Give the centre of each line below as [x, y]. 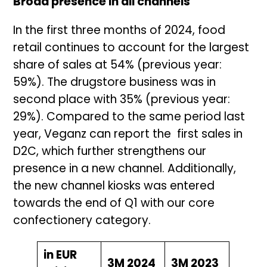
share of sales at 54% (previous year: [118, 66]
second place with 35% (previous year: [122, 101]
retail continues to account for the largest [131, 49]
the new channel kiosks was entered [114, 187]
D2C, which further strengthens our [110, 153]
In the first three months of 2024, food [119, 32]
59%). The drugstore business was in [115, 83]
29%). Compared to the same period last [129, 118]
